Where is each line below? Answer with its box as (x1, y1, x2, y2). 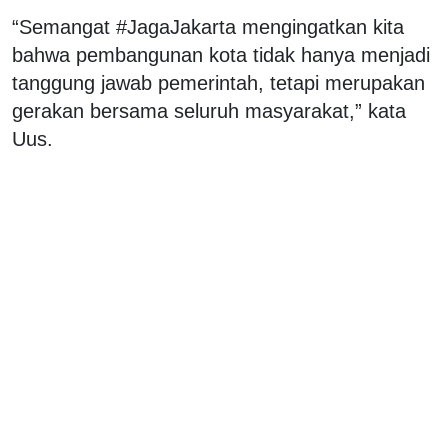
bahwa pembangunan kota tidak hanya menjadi (12, 43, 430, 66)
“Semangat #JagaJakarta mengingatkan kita (12, 15, 404, 38)
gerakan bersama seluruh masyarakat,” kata (12, 99, 406, 122)
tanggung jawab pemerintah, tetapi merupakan (12, 71, 425, 94)
